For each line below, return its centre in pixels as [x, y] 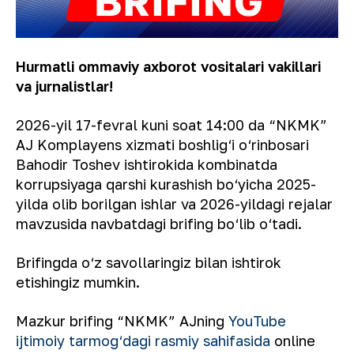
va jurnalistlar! [64, 86]
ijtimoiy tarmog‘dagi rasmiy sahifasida [143, 340]
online [295, 340]
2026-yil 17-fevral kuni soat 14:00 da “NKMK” [171, 124]
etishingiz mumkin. [78, 282]
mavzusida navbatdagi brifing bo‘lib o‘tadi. [159, 223]
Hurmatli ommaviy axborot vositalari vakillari [168, 66]
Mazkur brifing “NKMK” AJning [120, 320]
